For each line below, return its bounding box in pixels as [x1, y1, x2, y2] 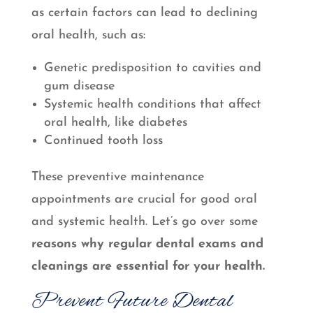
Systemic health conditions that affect [43, 98, 261, 112]
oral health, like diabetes [43, 116, 187, 130]
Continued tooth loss [43, 134, 163, 148]
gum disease [43, 80, 115, 94]
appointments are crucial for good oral [31, 193, 257, 207]
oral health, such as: [31, 29, 145, 43]
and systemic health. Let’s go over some [31, 215, 258, 229]
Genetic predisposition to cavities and [43, 61, 261, 75]
